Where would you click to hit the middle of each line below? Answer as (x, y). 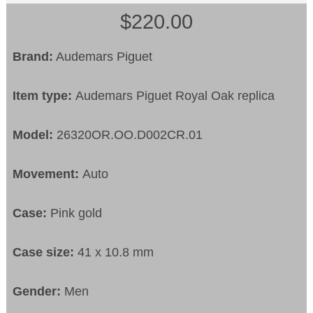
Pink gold (77, 213)
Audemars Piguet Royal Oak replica (175, 96)
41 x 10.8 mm (116, 253)
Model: (35, 135)
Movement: (48, 174)
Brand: (33, 57)
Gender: (39, 292)
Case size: (45, 253)
